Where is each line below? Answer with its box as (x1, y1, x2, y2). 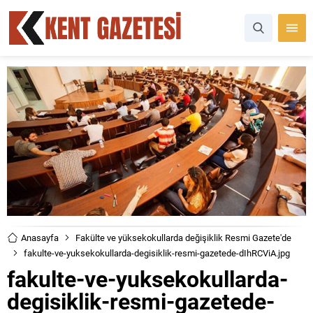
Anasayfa (21, 231, 59, 244)
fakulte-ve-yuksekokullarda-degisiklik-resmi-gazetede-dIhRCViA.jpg (24, 247, 290, 259)
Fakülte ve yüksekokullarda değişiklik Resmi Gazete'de (75, 231, 291, 244)
